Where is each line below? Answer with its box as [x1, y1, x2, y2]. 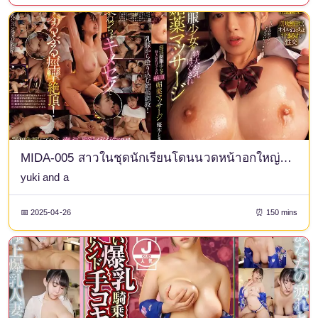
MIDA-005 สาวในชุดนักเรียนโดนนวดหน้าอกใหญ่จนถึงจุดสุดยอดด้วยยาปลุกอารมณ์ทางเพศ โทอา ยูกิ [280, 151, 292, 165]
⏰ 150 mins [256, 208, 297, 216]
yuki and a [21, 171, 69, 183]
